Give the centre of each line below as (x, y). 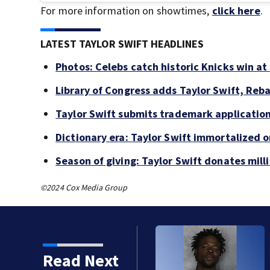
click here (236, 11)
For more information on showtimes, (126, 11)
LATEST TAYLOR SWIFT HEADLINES (122, 44)
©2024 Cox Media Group (84, 188)
